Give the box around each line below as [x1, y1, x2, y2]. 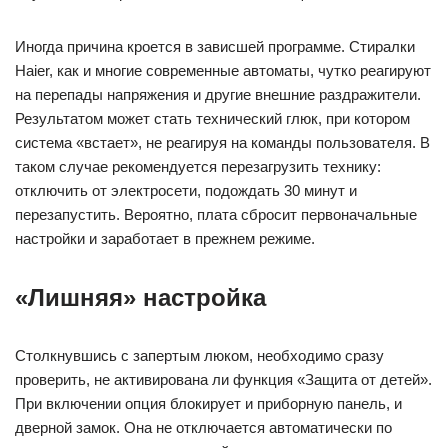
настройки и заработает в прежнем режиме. [15, 230, 315, 247]
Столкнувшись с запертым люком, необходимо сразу [15, 347, 384, 364]
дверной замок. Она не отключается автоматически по [15, 419, 392, 436]
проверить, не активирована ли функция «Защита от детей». [15, 371, 432, 388]
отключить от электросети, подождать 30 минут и [15, 182, 357, 199]
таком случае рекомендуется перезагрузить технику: [15, 158, 381, 175]
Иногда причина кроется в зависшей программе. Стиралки [15, 38, 415, 55]
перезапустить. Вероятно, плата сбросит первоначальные [15, 206, 417, 223]
